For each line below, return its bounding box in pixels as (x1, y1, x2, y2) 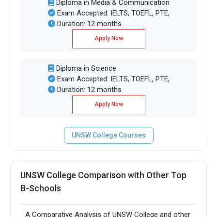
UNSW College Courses (71, 131, 146, 139)
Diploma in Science (54, 63, 116, 73)
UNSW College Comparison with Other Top (20, 170, 187, 181)
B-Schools (20, 183, 62, 194)
